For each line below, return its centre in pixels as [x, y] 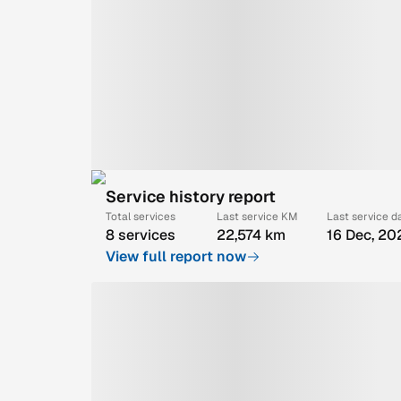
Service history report [191, 196]
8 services [141, 235]
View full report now [176, 256]
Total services [141, 216]
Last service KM [257, 216]
